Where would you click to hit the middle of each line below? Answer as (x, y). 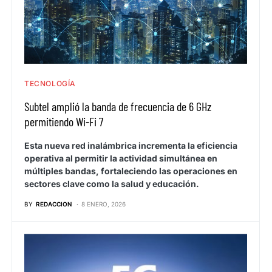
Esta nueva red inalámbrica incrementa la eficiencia (131, 146)
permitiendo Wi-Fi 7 (64, 122)
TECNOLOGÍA (50, 84)
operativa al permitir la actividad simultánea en (121, 158)
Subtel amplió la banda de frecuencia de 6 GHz (118, 107)
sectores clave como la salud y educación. (112, 184)
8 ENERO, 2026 (104, 204)
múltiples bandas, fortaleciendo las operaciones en (131, 171)
